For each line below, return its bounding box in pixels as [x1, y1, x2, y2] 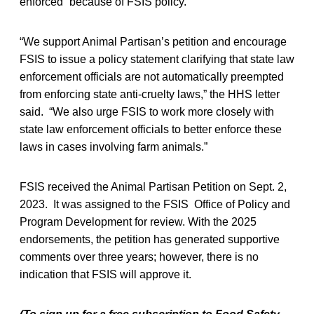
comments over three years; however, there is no [20, 250, 259, 263]
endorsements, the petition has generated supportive [20, 233, 280, 245]
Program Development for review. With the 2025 [20, 215, 257, 228]
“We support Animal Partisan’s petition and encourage [20, 35, 287, 48]
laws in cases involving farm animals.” [20, 140, 207, 153]
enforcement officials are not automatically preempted [20, 70, 284, 83]
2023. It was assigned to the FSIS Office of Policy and [20, 198, 290, 210]
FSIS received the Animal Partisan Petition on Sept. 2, [20, 180, 287, 193]
